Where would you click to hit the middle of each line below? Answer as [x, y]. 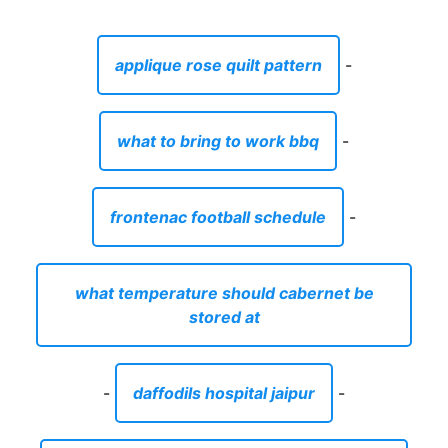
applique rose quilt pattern [218, 64]
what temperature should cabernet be [224, 292]
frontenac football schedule [218, 216]
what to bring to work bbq [218, 140]
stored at [224, 316]
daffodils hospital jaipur [224, 392]
